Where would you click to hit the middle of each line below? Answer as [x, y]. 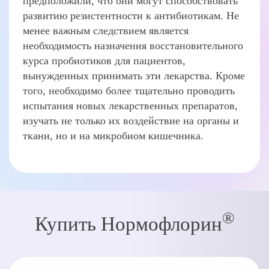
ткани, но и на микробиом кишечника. [113, 136]
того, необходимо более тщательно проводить [129, 91]
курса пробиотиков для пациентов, [104, 61]
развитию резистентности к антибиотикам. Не [131, 16]
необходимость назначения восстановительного [133, 46]
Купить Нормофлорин [128, 224]
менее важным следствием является [106, 31]
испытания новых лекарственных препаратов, [131, 106]
